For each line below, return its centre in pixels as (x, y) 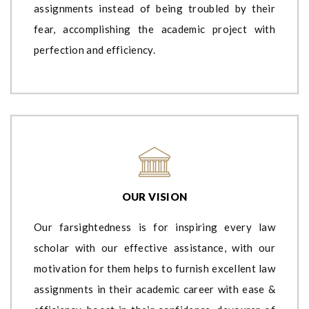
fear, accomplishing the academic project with (154, 29)
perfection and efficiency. (94, 49)
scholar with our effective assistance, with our (154, 247)
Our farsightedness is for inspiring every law (154, 227)
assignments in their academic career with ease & (154, 289)
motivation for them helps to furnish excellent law (154, 268)
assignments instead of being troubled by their (154, 8)
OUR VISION (154, 196)
